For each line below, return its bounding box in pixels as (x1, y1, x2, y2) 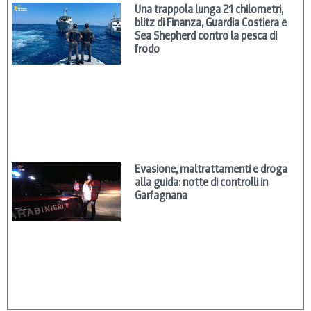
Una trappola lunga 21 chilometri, (135, 1, 284, 17)
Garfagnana (135, 187, 188, 203)
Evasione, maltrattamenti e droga (135, 161, 288, 176)
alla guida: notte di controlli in (135, 174, 269, 190)
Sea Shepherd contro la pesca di (135, 28, 278, 43)
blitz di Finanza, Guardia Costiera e (135, 15, 287, 30)
